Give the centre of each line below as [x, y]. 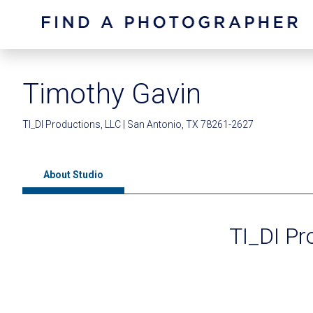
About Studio [73, 175]
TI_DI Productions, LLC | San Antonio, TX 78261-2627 [138, 124]
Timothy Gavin [112, 94]
